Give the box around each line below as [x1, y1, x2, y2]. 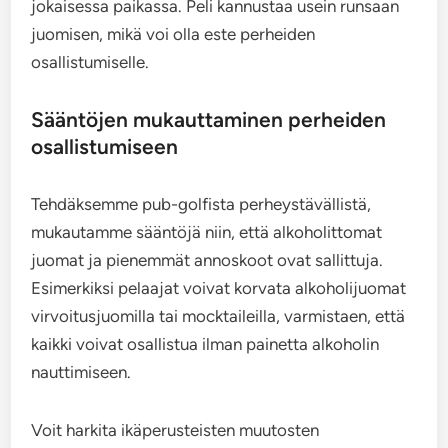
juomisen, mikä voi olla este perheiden [31, 24, 316, 44]
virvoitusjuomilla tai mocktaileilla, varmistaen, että [31, 306, 406, 326]
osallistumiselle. [31, 52, 150, 72]
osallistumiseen [31, 134, 179, 159]
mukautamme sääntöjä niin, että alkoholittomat [31, 222, 383, 242]
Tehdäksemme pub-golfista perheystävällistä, [31, 194, 372, 214]
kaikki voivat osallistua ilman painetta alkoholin [31, 334, 380, 354]
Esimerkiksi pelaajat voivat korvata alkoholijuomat [31, 278, 407, 298]
